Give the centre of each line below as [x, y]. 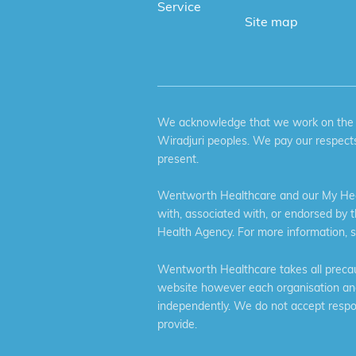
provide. [177, 325]
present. [178, 159]
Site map [271, 21]
